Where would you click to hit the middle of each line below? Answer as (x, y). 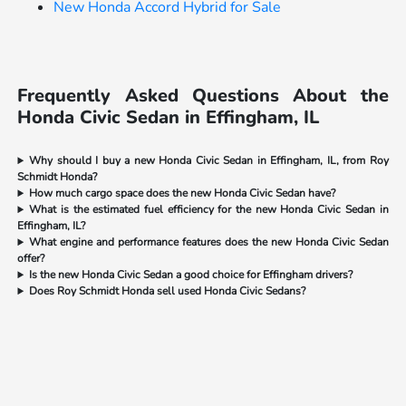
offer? (31, 259)
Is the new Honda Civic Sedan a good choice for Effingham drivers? (191, 275)
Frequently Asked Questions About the (203, 96)
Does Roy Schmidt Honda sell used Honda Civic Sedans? (168, 291)
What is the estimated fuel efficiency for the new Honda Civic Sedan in (209, 210)
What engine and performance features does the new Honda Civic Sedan (209, 242)
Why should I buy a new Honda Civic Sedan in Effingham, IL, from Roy (209, 161)
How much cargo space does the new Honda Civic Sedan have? (183, 193)
